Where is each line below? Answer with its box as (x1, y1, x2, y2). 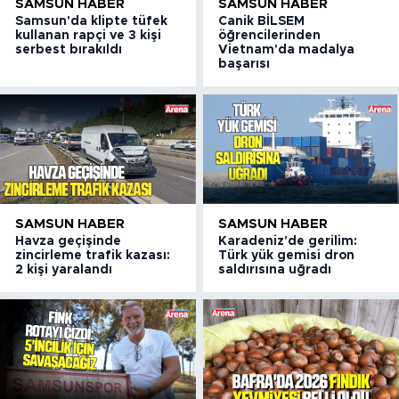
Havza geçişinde (15, 234, 121, 248)
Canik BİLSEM (218, 15, 305, 28)
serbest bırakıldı (15, 44, 122, 57)
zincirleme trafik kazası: (15, 248, 170, 262)
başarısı (218, 58, 271, 71)
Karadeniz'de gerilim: (218, 234, 358, 248)
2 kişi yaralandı (15, 263, 112, 276)
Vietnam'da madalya (218, 44, 355, 57)
